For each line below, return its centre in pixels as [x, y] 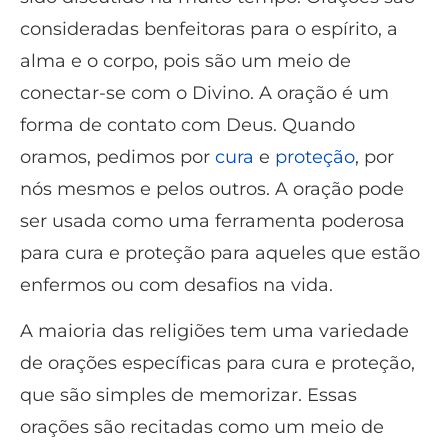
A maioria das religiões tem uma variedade [214, 331]
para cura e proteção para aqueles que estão [220, 252]
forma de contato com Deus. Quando [187, 124]
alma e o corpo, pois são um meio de [185, 60]
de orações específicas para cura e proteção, [217, 363]
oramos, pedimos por [117, 156]
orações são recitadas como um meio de [202, 427]
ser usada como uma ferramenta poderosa [212, 220]
